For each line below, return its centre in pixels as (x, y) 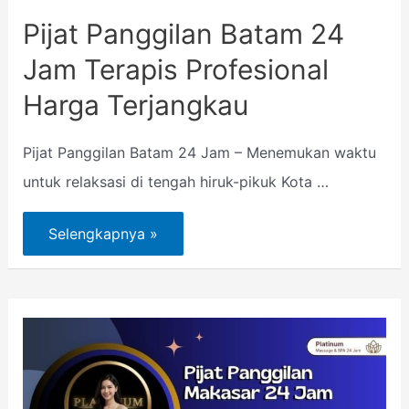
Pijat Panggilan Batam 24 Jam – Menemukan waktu (199, 152)
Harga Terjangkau (135, 105)
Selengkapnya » (103, 234)
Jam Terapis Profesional (175, 69)
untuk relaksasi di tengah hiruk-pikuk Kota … (175, 181)
